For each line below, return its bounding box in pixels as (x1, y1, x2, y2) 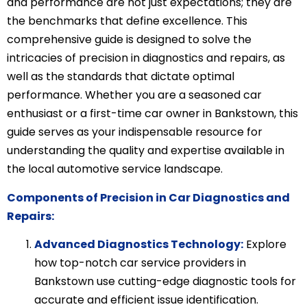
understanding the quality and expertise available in (7, 143, 284, 159)
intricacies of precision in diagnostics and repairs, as (7, 50, 285, 66)
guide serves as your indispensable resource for (7, 124, 262, 140)
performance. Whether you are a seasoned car (7, 87, 262, 103)
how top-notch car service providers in (34, 254, 246, 271)
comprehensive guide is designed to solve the (7, 32, 251, 48)
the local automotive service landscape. (7, 161, 223, 177)
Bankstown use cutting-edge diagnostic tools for (34, 273, 296, 289)
